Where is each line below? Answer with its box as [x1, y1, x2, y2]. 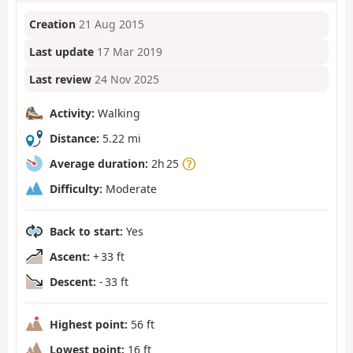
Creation [29, 17, 76, 32]
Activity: [50, 105, 95, 121]
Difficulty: [50, 180, 102, 196]
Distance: [50, 130, 99, 146]
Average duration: [50, 155, 148, 171]
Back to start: [50, 223, 123, 239]
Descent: [50, 273, 96, 289]
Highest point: [50, 316, 128, 332]
